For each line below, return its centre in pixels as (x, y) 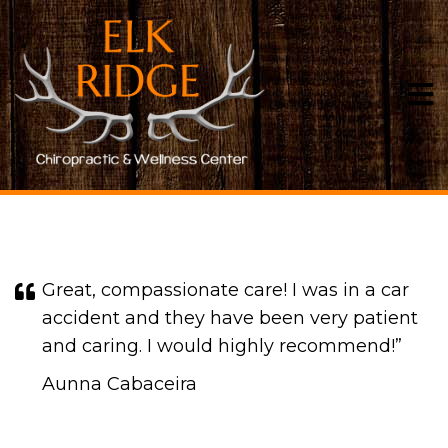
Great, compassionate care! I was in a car (225, 290)
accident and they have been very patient (230, 318)
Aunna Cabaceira (119, 384)
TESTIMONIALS (224, 136)
